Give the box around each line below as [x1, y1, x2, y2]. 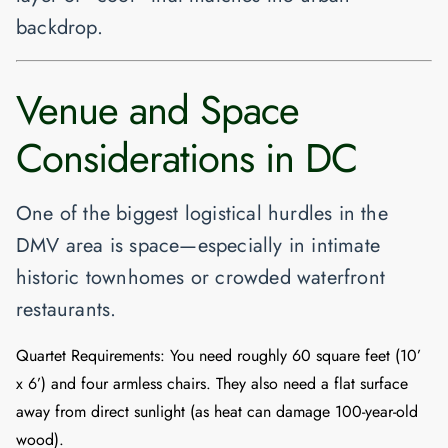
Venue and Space [16, 81, 299, 140]
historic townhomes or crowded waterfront [16, 263, 386, 293]
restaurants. [16, 295, 117, 325]
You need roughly [165, 344, 292, 368]
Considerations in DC [16, 129, 357, 188]
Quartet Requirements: [16, 344, 165, 368]
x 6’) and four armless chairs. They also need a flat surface [16, 372, 408, 396]
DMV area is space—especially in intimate [16, 231, 381, 261]
